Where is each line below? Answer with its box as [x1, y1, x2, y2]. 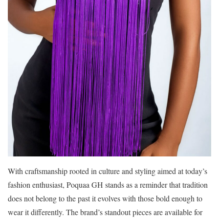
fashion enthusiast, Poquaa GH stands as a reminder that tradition [8, 179, 208, 190]
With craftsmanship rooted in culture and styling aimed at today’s [8, 166, 207, 176]
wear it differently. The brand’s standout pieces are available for [8, 207, 202, 218]
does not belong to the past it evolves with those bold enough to [8, 193, 202, 204]
